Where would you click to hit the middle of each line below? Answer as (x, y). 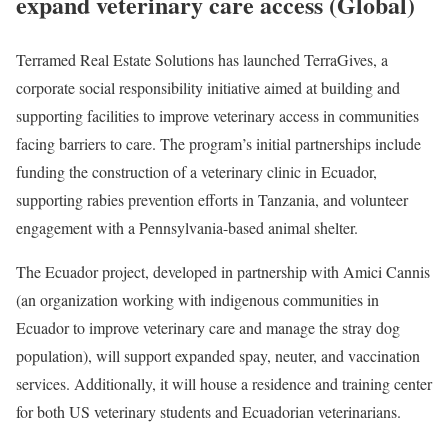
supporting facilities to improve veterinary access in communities (217, 116)
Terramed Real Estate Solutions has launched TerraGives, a (202, 60)
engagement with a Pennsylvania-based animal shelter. (187, 228)
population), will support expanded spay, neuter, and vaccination (218, 356)
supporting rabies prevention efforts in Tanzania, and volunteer (212, 200)
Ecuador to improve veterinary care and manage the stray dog (208, 328)
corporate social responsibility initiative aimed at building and (208, 88)
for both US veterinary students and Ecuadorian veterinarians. (208, 412)
